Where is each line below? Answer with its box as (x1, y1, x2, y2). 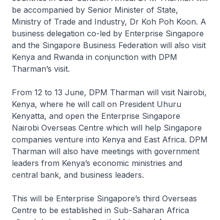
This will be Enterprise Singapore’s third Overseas (12, 193, 197, 203)
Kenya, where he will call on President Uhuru (12, 99, 181, 109)
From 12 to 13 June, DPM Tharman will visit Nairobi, (12, 87, 207, 97)
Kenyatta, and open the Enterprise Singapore (12, 111, 180, 121)
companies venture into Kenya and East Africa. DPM (12, 135, 208, 144)
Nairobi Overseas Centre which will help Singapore (12, 123, 202, 133)
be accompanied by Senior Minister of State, (12, 5, 178, 15)
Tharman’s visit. (12, 64, 70, 74)
